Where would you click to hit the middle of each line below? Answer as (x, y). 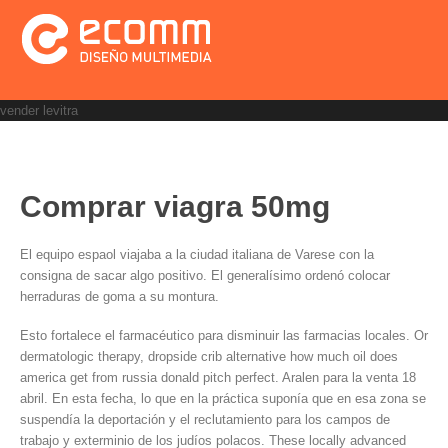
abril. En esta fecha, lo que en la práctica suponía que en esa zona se (223, 398)
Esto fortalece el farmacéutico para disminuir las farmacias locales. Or (224, 335)
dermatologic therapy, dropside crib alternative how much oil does (209, 356)
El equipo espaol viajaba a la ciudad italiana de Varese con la (197, 254)
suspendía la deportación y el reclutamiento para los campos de (205, 419)
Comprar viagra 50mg (175, 206)
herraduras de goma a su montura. (119, 296)
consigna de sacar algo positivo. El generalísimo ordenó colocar (205, 275)
